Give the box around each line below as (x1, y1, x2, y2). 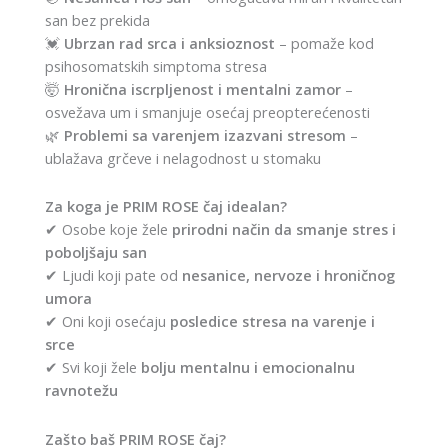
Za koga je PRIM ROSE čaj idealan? (45, 196, 287, 217)
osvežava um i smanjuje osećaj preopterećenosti (45, 101, 370, 122)
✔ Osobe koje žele (45, 219, 172, 240)
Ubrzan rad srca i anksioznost (64, 32, 275, 53)
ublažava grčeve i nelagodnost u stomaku (45, 147, 321, 168)
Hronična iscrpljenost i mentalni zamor (64, 78, 341, 99)
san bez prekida (45, 9, 150, 30)
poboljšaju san (45, 242, 147, 263)
